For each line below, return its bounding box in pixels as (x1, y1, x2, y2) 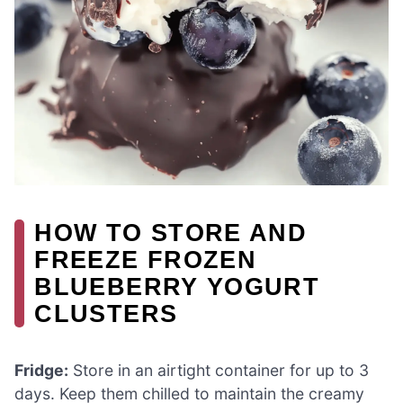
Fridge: (14, 360, 68, 380)
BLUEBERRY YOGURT (34, 272, 320, 300)
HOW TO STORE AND (34, 218, 308, 246)
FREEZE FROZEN (34, 245, 256, 273)
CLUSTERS (34, 299, 178, 327)
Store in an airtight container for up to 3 (68, 360, 369, 380)
